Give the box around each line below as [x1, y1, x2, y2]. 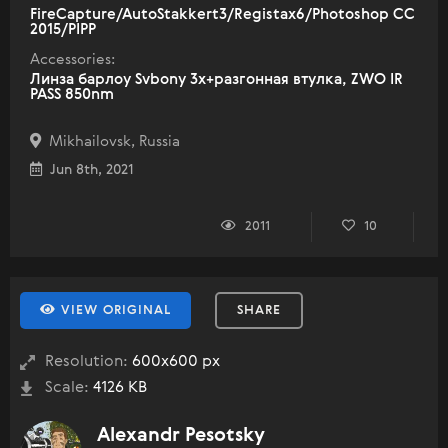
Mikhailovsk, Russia [41, 134, 180, 149]
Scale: [45, 380, 89, 396]
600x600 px [128, 354, 220, 370]
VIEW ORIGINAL [56, 304, 171, 317]
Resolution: [45, 354, 128, 370]
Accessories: [30, 52, 115, 67]
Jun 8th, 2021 [42, 163, 134, 177]
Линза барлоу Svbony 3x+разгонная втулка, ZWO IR [30, 72, 403, 87]
